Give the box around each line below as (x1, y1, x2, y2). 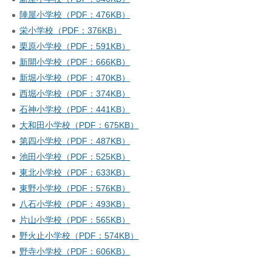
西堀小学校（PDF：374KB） (19, 89, 130, 99)
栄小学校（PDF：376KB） (19, 25, 121, 36)
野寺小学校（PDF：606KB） (19, 246, 130, 257)
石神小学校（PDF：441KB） (19, 104, 130, 115)
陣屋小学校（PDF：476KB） (19, 10, 130, 20)
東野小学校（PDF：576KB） (19, 183, 130, 194)
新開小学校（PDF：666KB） (19, 57, 130, 67)
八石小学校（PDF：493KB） (19, 199, 130, 209)
